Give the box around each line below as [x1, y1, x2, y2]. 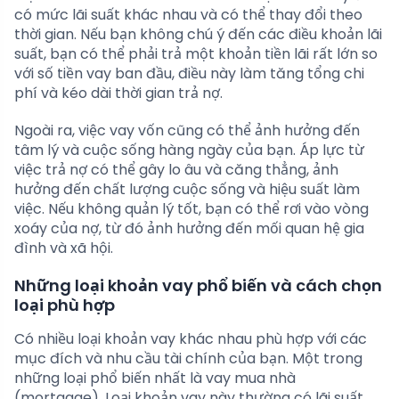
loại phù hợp [14, 294, 115, 317]
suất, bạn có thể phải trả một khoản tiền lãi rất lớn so [14, 44, 378, 65]
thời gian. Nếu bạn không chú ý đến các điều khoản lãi [14, 24, 382, 45]
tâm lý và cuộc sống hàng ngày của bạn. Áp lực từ [14, 140, 364, 161]
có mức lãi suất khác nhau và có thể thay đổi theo [14, 4, 362, 26]
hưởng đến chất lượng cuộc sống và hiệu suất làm [14, 179, 360, 200]
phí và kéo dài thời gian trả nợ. [14, 83, 223, 104]
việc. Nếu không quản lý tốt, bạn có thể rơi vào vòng [14, 199, 369, 220]
